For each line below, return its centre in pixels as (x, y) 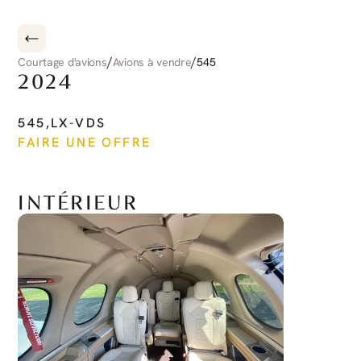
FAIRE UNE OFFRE (85, 142)
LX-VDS (79, 123)
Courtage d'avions (62, 62)
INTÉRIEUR (78, 203)
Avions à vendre (152, 62)
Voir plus (62, 179)
